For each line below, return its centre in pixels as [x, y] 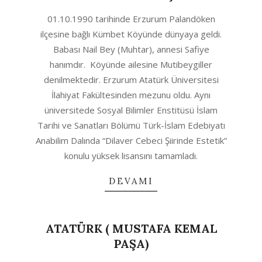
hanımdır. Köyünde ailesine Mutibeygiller [131, 64]
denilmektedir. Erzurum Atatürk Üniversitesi [131, 80]
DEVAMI [131, 181]
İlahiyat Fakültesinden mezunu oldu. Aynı [131, 95]
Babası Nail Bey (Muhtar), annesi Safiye [131, 49]
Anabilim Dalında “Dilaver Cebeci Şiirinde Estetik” [131, 140]
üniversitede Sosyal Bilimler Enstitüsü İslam [131, 110]
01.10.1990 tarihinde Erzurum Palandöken [131, 19]
